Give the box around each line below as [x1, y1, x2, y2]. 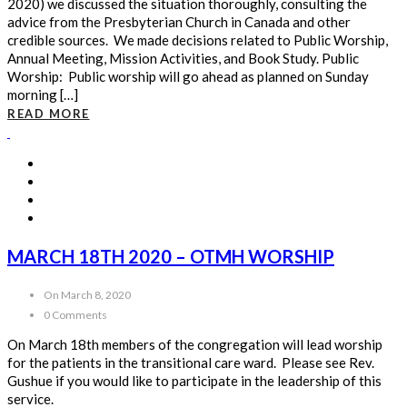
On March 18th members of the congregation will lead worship [7, 336, 382, 353]
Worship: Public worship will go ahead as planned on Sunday [7, 68, 369, 85]
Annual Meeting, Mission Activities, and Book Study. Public [7, 50, 359, 67]
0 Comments [44, 308, 107, 323]
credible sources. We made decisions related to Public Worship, [7, 32, 388, 49]
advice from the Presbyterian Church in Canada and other [7, 14, 351, 31]
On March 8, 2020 [44, 288, 131, 303]
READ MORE [7, 106, 90, 122]
